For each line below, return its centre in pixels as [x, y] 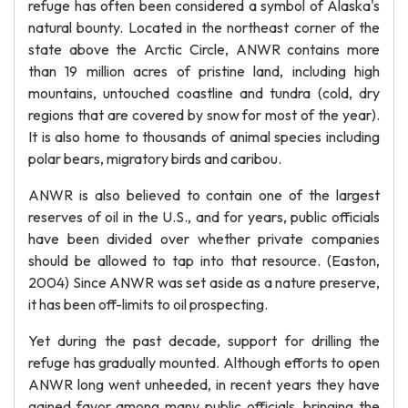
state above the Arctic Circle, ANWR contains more [204, 49]
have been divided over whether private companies [204, 239]
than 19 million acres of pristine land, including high [204, 71]
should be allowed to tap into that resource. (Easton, [204, 260]
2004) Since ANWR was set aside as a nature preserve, [204, 282]
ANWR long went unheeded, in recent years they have [204, 384]
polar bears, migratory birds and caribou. [155, 158]
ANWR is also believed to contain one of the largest [204, 195]
